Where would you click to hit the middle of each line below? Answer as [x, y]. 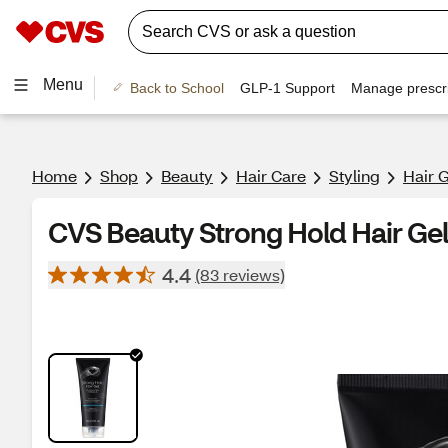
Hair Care [271, 175]
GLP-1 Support [287, 87]
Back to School [176, 87]
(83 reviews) [240, 274]
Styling [354, 175]
